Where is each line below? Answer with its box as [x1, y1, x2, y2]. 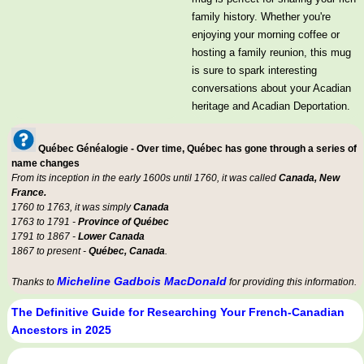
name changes [11, 158, 80, 170]
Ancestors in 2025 [11, 323, 111, 337]
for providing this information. [227, 276, 357, 288]
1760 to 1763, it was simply [11, 201, 133, 214]
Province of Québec [78, 216, 169, 228]
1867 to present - [11, 245, 89, 258]
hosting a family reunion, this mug [191, 46, 351, 59]
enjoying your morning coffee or [191, 28, 340, 41]
